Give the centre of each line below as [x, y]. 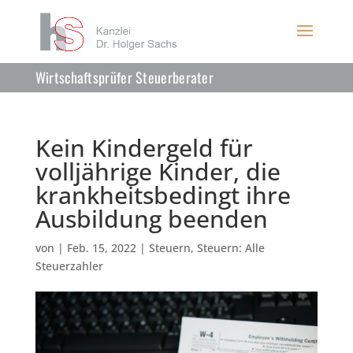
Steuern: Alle [230, 248]
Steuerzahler [69, 266]
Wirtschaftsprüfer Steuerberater [124, 77]
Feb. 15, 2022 [101, 248]
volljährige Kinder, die [158, 171]
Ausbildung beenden [151, 219]
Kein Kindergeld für [144, 148]
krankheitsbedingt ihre [163, 195]
